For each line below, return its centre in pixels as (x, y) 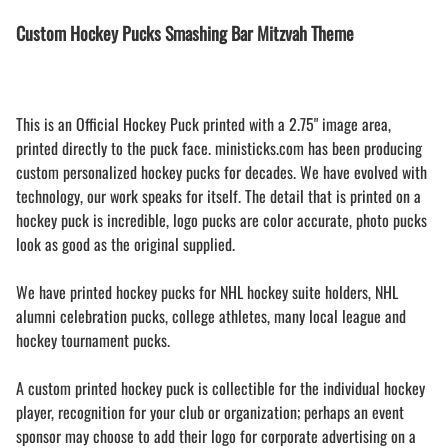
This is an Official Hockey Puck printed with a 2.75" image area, (203, 124)
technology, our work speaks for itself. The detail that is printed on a (218, 196)
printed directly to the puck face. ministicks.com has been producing (219, 148)
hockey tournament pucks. (93, 340)
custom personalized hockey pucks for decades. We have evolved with (221, 172)
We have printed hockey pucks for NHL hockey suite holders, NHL (207, 292)
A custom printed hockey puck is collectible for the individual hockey (220, 388)
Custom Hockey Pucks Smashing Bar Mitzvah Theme (185, 33)
